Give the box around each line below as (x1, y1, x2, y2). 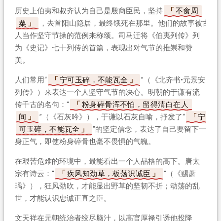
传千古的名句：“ (14, 100, 69, 109)
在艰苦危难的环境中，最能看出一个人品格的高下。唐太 (14, 156, 200, 166)
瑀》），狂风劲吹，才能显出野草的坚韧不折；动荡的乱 (14, 181, 200, 190)
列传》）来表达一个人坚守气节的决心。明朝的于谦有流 (14, 87, 200, 97)
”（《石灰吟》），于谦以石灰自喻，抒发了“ (39, 112, 185, 121)
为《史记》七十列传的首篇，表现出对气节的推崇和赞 (14, 43, 192, 52)
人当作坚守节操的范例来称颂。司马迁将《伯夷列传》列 (14, 31, 200, 40)
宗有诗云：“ (14, 169, 54, 178)
